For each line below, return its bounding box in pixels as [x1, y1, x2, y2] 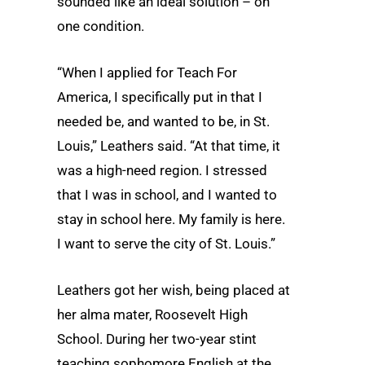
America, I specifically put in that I [57, 88, 262, 105]
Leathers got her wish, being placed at [57, 282, 290, 298]
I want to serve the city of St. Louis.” [57, 235, 275, 252]
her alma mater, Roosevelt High [57, 306, 248, 323]
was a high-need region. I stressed [57, 161, 267, 178]
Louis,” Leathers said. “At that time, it [57, 137, 280, 154]
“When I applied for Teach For [57, 64, 237, 81]
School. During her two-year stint [57, 331, 257, 347]
